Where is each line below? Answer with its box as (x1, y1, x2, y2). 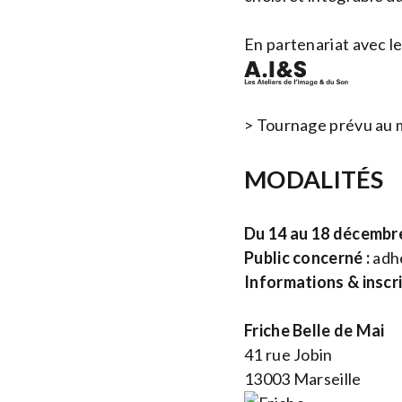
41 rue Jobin (244, 345, 333, 365)
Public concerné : (244, 248, 371, 268)
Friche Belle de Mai (244, 320, 385, 341)
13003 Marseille (244, 369, 362, 389)
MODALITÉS (244, 164, 384, 195)
